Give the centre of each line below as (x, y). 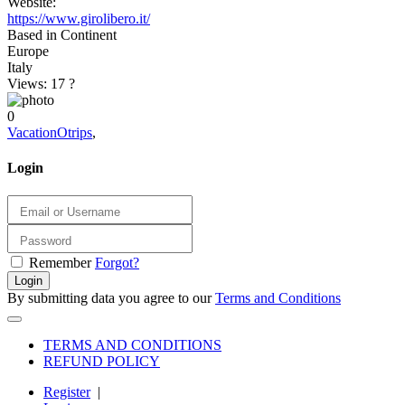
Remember (60, 262)
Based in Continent (62, 34)
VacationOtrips (50, 132)
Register (67, 391)
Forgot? (117, 262)
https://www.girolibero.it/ (79, 18)
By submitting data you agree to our (111, 297)
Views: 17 (38, 83)
